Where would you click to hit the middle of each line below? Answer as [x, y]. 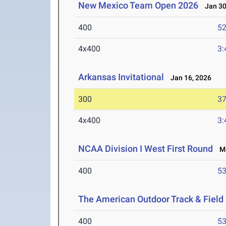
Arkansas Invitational [121, 77]
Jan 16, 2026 [189, 78]
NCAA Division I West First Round [146, 149]
